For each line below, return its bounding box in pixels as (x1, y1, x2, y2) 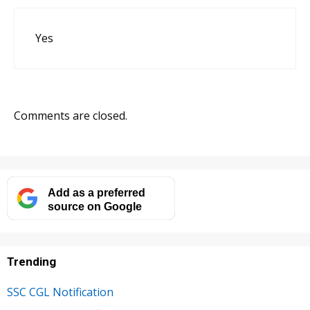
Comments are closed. (14, 108, 127, 124)
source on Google (47, 200, 142, 213)
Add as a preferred (47, 186, 145, 199)
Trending (7, 255, 56, 269)
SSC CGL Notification (7, 284, 113, 300)
